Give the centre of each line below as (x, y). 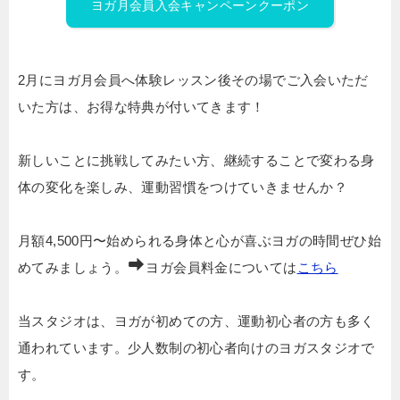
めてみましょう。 (73, 268)
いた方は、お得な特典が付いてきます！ (142, 107)
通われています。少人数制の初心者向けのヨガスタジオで (196, 348)
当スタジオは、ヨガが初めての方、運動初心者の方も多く (196, 321)
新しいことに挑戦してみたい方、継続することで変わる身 (196, 161)
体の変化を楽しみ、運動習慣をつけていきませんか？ (183, 187)
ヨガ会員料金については (221, 268)
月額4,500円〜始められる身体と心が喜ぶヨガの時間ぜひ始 (200, 241)
